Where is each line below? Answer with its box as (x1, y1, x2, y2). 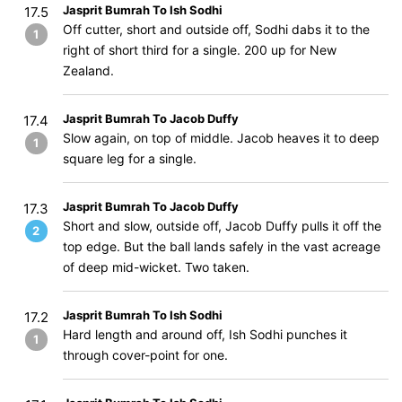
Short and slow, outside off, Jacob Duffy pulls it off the (63, 218, 381, 233)
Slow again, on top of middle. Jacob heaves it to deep (63, 130, 380, 145)
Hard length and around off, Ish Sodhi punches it (63, 327, 347, 342)
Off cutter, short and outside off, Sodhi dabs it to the (63, 22, 370, 37)
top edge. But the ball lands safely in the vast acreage (63, 239, 380, 254)
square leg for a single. (63, 151, 197, 166)
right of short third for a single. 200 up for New (63, 42, 336, 57)
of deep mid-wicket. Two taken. (63, 259, 249, 275)
